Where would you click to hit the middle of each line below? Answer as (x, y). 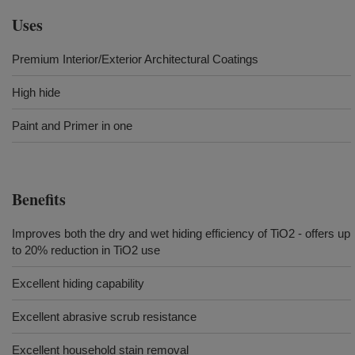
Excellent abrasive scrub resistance (104, 317)
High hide (36, 92)
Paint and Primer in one (72, 126)
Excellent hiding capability (78, 283)
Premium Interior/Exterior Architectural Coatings (135, 59)
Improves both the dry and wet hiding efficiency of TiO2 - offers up (181, 233)
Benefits (39, 199)
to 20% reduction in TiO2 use (86, 250)
